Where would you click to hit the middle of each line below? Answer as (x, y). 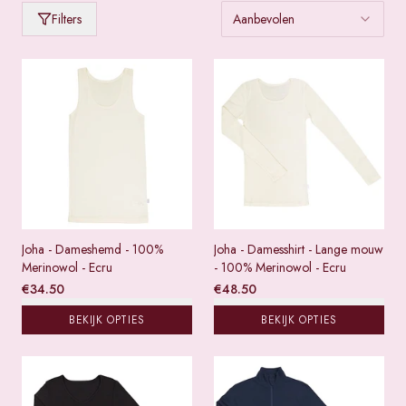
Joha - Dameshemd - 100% (92, 249)
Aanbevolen (264, 19)
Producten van (64, 11)
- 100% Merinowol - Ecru (280, 267)
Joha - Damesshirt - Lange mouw (299, 249)
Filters (67, 19)
